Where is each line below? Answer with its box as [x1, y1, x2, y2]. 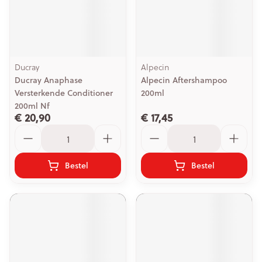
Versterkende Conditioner [15, 87, 113, 99]
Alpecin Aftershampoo [141, 74, 227, 86]
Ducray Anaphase [15, 74, 82, 86]
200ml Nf [15, 100, 50, 112]
